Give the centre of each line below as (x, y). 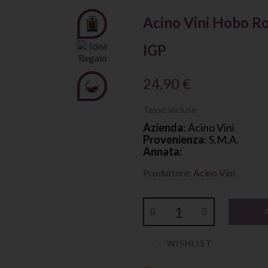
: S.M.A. (221, 139)
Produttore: (168, 173)
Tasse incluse (170, 109)
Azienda (163, 127)
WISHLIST (189, 243)
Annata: (163, 151)
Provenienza (173, 139)
